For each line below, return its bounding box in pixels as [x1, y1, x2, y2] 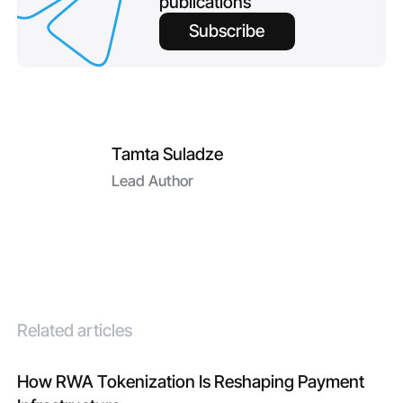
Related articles [17, 319, 133, 342]
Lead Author [112, 171, 194, 190]
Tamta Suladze [112, 142, 224, 165]
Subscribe [189, 20, 265, 42]
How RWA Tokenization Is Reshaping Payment [17, 370, 365, 392]
